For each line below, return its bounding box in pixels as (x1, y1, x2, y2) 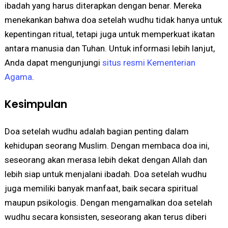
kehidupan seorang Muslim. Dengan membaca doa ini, (4, 140, 209, 151)
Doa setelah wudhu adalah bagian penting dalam (4, 126, 189, 136)
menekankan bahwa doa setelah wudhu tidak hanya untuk (4, 14, 222, 25)
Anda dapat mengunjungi (4, 57, 102, 68)
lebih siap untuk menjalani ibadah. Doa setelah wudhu (4, 168, 207, 179)
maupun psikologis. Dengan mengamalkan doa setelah (4, 197, 212, 208)
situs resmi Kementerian (102, 57, 195, 68)
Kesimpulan (4, 96, 67, 111)
